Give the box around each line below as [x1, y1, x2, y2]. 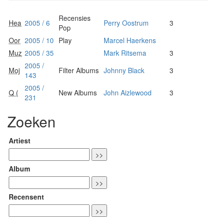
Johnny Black [104, 65, 144, 75]
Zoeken [7, 110, 56, 132]
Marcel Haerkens [104, 35, 156, 45]
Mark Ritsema [104, 47, 146, 58]
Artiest [9, 135, 31, 145]
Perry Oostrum [104, 17, 149, 28]
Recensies [59, 13, 91, 23]
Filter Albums [59, 65, 99, 75]
